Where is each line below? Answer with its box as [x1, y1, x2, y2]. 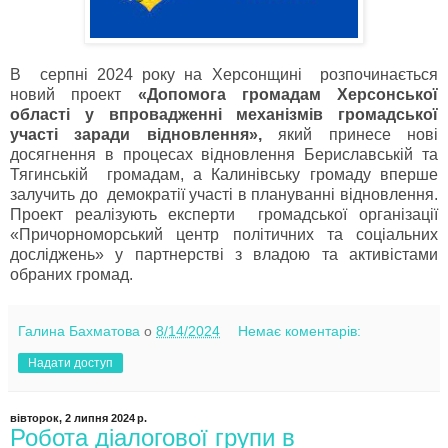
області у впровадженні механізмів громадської [10, 106, 438, 124]
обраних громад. [10, 266, 137, 284]
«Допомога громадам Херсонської [137, 86, 438, 104]
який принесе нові [261, 126, 439, 144]
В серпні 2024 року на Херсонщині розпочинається [10, 66, 438, 84]
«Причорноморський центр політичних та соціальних [10, 226, 438, 244]
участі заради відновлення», [10, 126, 262, 144]
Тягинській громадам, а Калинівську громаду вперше [10, 166, 438, 184]
